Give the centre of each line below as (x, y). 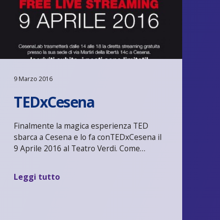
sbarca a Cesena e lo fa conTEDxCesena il (88, 137)
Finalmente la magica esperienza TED (81, 125)
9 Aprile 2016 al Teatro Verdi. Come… (80, 148)
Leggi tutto (37, 177)
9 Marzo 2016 (33, 79)
